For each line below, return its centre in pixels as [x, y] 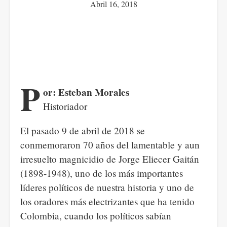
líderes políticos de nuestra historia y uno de [107, 187]
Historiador [65, 106]
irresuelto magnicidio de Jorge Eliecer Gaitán [110, 159]
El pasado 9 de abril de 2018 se [83, 130]
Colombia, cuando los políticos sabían [96, 216]
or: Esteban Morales [86, 92]
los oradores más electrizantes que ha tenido [107, 201]
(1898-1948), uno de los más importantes [102, 173]
